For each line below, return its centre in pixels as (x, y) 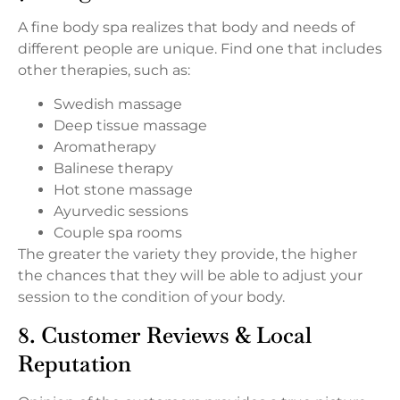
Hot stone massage (123, 189)
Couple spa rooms (118, 232)
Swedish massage (118, 104)
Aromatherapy (105, 146)
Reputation (75, 364)
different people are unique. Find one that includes (200, 48)
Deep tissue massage (130, 125)
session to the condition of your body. (151, 296)
